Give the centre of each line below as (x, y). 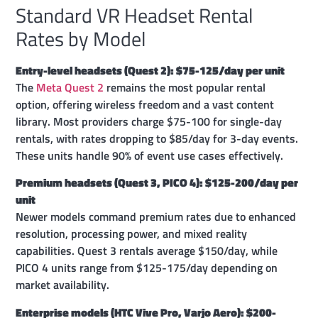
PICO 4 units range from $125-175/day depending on (147, 268)
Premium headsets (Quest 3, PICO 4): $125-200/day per (157, 183)
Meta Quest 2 (70, 87)
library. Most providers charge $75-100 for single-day (149, 121)
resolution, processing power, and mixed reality (132, 234)
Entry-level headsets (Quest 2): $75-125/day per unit (150, 70)
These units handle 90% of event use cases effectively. (150, 155)
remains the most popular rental (185, 87)
